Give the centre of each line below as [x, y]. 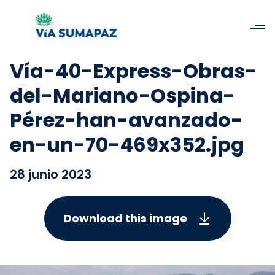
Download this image [125, 218]
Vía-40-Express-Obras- [133, 71]
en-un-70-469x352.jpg [127, 145]
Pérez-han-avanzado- [126, 120]
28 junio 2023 [51, 174]
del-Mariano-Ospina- [122, 95]
